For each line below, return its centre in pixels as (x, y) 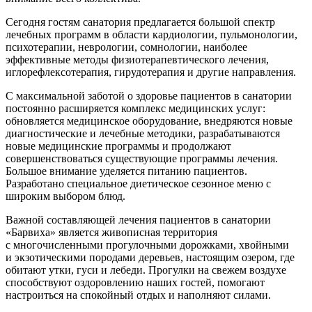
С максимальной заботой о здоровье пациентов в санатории (149, 96)
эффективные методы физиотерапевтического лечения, (137, 60)
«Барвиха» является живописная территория (111, 233)
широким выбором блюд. (65, 196)
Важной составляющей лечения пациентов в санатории (138, 220)
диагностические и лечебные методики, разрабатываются (143, 134)
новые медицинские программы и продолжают (118, 146)
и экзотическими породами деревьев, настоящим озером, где (150, 258)
